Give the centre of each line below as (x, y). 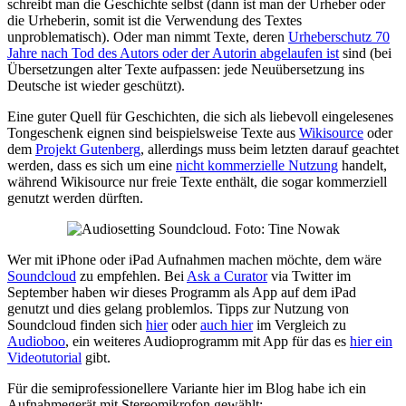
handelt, (362, 165)
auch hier (227, 324)
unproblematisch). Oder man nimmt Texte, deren (148, 36)
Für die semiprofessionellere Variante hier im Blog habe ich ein (187, 388)
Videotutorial (44, 357)
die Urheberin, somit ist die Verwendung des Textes (155, 20)
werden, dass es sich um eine (92, 165)
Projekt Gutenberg (88, 149)
